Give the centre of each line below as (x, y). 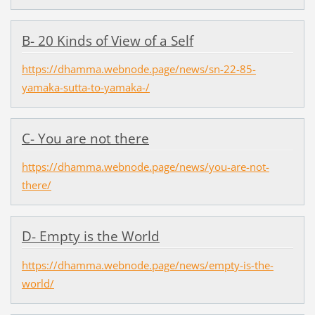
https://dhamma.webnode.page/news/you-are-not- (145, 167)
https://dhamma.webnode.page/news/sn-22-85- (139, 69)
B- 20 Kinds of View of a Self (107, 41)
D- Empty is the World (90, 237)
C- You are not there (85, 139)
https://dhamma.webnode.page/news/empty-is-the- (147, 265)
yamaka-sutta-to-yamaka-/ (85, 88)
